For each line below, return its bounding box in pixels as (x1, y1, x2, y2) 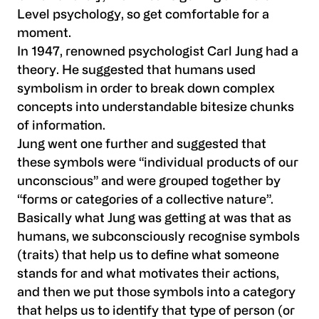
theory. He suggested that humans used (17, 64, 256, 77)
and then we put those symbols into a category (17, 286, 296, 299)
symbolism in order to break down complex (17, 83, 275, 95)
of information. (17, 120, 105, 132)
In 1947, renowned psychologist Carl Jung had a (17, 46, 298, 58)
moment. (17, 27, 71, 40)
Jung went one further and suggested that (17, 138, 266, 151)
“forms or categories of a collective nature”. (17, 194, 273, 206)
